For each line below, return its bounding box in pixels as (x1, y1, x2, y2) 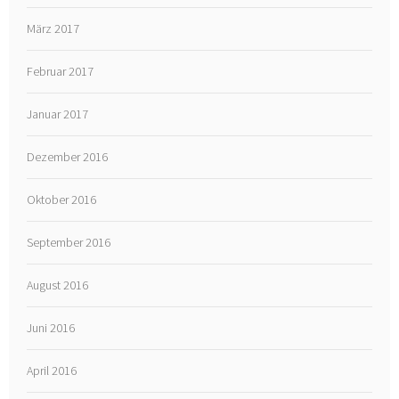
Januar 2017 (27, 106, 89, 123)
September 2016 (27, 233, 111, 250)
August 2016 (27, 276, 89, 293)
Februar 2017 (27, 63, 94, 80)
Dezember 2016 (27, 149, 109, 166)
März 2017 (27, 20, 80, 37)
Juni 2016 (27, 319, 76, 336)
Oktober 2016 (27, 191, 97, 208)
